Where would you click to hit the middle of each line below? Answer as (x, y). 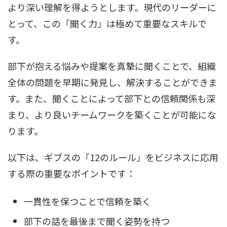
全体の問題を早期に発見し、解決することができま (112, 82)
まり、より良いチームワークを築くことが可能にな (112, 114)
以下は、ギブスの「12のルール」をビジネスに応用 (113, 157)
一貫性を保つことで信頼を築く (87, 201)
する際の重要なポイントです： (71, 173)
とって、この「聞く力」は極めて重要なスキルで (107, 23)
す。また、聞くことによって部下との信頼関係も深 (111, 98)
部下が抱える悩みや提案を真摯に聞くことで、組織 (112, 66)
